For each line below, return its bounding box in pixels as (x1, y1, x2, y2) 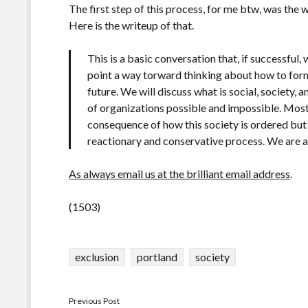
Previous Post (69, 295, 120, 306)
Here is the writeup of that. (69, 18, 195, 32)
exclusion (75, 250, 120, 263)
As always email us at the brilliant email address (69, 166, 291, 180)
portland (137, 250, 178, 263)
